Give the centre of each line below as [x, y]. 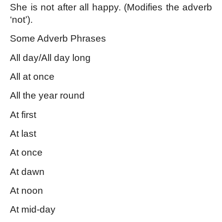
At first [23, 114]
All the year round [47, 96]
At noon [27, 191]
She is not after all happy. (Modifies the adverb [111, 7]
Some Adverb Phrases [59, 39]
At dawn [27, 171]
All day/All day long [50, 57]
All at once [32, 77]
